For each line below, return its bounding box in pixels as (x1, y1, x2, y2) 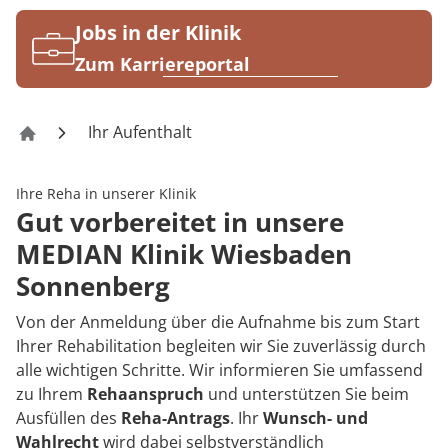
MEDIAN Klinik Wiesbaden (16, 236, 352, 273)
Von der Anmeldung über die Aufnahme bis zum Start (16, 311, 420, 334)
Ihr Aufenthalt (88, 121, 192, 144)
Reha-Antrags (121, 407, 230, 430)
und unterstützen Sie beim (204, 383, 409, 406)
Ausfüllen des (16, 407, 121, 430)
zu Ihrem (16, 383, 87, 406)
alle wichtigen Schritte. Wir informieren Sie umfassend (16, 359, 423, 382)
